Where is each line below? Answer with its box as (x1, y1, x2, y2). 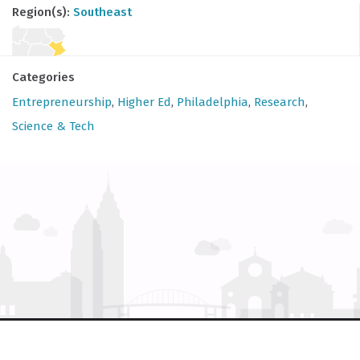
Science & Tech (12, 118, 95, 133)
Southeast (73, 5, 132, 20)
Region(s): (12, 5, 73, 20)
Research (254, 94, 305, 109)
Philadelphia (177, 94, 248, 109)
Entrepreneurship (12, 94, 112, 109)
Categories (12, 69, 75, 84)
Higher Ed (117, 94, 171, 109)
